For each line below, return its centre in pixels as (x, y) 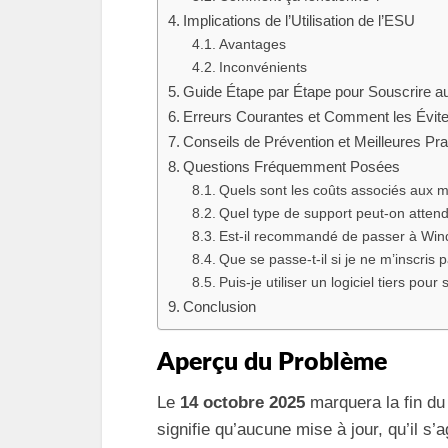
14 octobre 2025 (242, 402)
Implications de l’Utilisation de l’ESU (299, 20)
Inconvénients (262, 67)
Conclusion (220, 306)
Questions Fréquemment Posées (292, 166)
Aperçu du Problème (272, 362)
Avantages (252, 44)
